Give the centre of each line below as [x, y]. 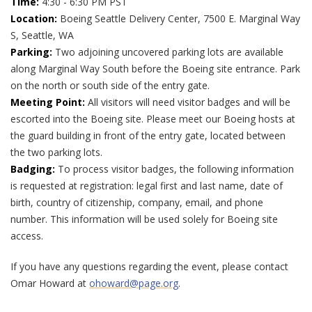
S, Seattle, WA [42, 35]
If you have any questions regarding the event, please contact [149, 266]
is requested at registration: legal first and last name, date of [147, 186]
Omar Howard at [50, 283]
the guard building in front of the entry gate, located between [148, 135]
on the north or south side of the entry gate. [110, 85]
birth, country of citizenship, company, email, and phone [137, 202]
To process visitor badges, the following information [174, 169]
